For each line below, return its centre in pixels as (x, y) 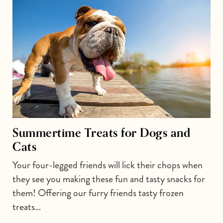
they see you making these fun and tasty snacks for (109, 179)
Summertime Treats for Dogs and (101, 132)
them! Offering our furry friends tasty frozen (98, 193)
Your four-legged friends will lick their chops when (108, 165)
